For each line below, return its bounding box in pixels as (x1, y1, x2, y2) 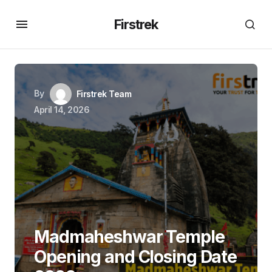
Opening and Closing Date (34, 246, 237, 267)
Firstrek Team (76, 89, 132, 99)
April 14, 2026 (34, 104, 90, 115)
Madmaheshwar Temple (34, 226, 225, 247)
